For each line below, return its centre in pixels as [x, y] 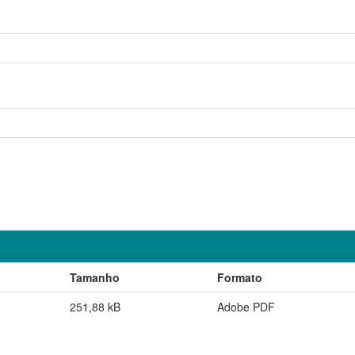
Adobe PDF [246, 306]
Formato [240, 277]
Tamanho [95, 277]
